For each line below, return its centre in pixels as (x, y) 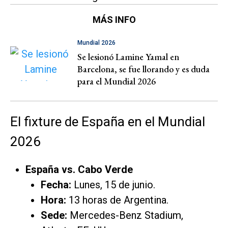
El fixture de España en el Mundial (108, 121)
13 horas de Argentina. (117, 200)
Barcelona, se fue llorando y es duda (144, 69)
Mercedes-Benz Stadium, (125, 215)
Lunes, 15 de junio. (113, 184)
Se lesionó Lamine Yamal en (128, 56)
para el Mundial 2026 (117, 81)
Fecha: (56, 184)
